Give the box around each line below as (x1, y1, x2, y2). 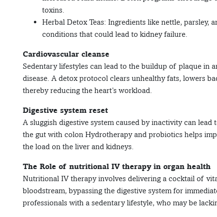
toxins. (42, 5, 64, 15)
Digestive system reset (23, 106, 108, 115)
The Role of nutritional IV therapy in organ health (23, 162, 211, 171)
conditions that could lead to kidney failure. (42, 30, 187, 39)
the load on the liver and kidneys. (23, 142, 134, 152)
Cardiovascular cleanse (23, 49, 109, 59)
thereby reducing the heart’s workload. (23, 86, 152, 95)
